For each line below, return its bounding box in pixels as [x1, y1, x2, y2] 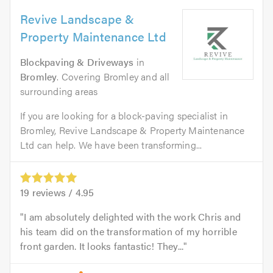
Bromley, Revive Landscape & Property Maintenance [20, 122, 245, 137]
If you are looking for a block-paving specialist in [20, 108, 229, 122]
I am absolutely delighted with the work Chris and [24, 209, 241, 224]
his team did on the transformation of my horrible [20, 224, 237, 238]
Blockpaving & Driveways [20, 54, 134, 69]
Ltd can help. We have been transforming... [20, 137, 202, 152]
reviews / [29, 185, 76, 199]
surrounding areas [20, 83, 98, 98]
